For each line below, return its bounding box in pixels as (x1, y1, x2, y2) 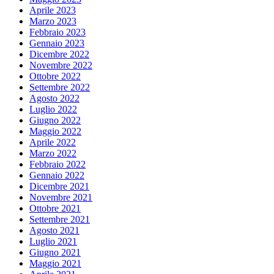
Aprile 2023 (29, 4, 76, 15)
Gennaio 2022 (29, 169, 84, 180)
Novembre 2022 (29, 59, 92, 70)
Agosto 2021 (29, 224, 80, 235)
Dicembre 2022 (29, 48, 89, 59)
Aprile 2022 (29, 136, 76, 147)
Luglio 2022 (29, 103, 77, 114)
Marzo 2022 (29, 147, 76, 158)
